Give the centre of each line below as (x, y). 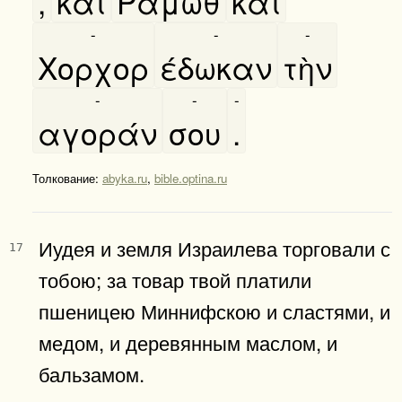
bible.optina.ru (191, 178)
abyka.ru (125, 178)
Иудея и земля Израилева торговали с (214, 247)
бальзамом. (92, 373)
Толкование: (67, 178)
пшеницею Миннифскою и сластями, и (214, 310)
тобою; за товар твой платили (175, 279)
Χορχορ (93, 66)
